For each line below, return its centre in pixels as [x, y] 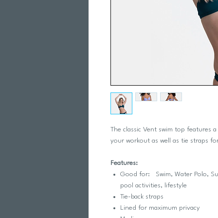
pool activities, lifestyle [154, 185]
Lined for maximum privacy [160, 208]
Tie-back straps [142, 197]
